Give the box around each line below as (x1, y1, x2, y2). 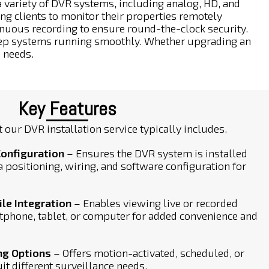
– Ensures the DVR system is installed (64, 147, 247, 160)
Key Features (18, 97, 116, 121)
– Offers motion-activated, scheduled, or (51, 246, 244, 259)
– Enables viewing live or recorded (71, 196, 238, 210)
